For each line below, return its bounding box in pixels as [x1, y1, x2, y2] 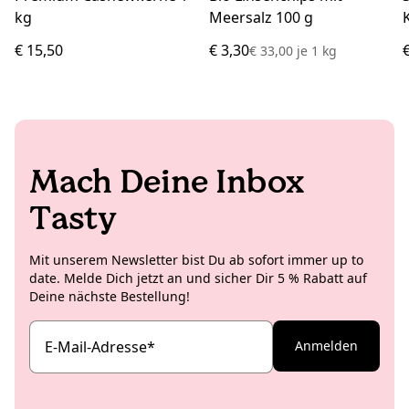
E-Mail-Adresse [45, 336, 147, 357]
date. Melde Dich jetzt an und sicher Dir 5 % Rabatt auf [29, 268, 367, 287]
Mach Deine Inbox [29, 161, 304, 201]
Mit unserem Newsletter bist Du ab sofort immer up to [29, 250, 363, 268]
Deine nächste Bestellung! [29, 287, 190, 305]
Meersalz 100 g [208, 6, 313, 27]
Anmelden [295, 336, 358, 354]
